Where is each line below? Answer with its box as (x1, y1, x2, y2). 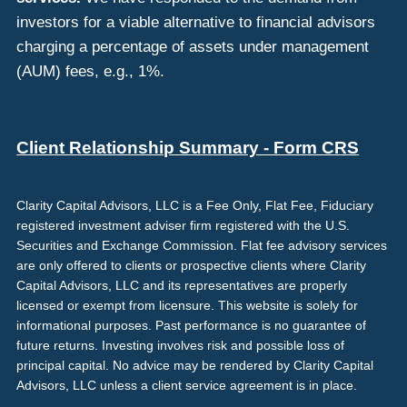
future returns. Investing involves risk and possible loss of (16, 337, 345, 352)
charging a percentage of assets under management (16, 38, 370, 56)
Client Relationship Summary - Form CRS (16, 138, 360, 158)
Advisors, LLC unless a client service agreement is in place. (16, 377, 358, 392)
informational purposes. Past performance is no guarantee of (16, 317, 367, 333)
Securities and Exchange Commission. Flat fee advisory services (16, 237, 388, 253)
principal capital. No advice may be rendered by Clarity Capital (16, 357, 374, 372)
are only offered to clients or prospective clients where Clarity (16, 257, 367, 273)
